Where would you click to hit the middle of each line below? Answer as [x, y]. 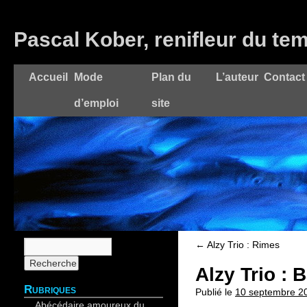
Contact [284, 77]
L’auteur [237, 77]
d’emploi [96, 103]
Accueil [48, 77]
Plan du [171, 77]
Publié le [214, 292]
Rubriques [50, 290]
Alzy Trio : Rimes [242, 245]
